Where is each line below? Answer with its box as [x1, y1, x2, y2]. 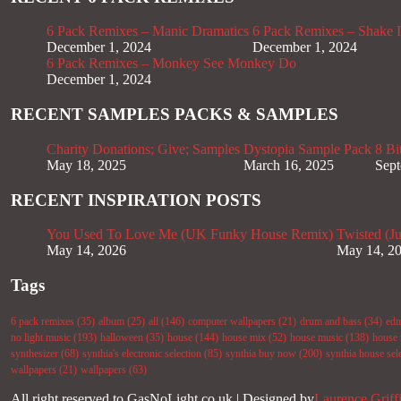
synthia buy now [226, 346, 296, 360]
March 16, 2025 [243, 157, 334, 173]
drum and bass [300, 314, 362, 328]
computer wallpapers [188, 314, 276, 328]
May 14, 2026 [47, 243, 126, 259]
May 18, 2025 [47, 157, 126, 173]
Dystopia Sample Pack [243, 141, 371, 157]
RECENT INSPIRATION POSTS [11, 190, 261, 209]
